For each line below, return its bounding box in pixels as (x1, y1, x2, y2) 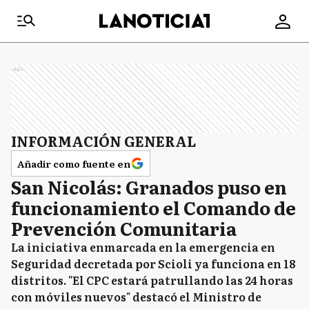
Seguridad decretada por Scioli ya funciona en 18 (11, 255, 296, 272)
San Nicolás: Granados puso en (11, 173, 287, 200)
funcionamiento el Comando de (11, 194, 296, 221)
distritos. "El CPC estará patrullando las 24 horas (11, 272, 293, 288)
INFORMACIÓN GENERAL (11, 130, 196, 151)
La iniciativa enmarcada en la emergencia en (11, 239, 275, 255)
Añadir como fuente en (17, 157, 130, 170)
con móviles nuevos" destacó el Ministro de (11, 288, 261, 305)
